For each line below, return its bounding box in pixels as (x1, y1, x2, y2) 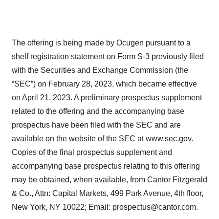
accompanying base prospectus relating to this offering (12, 162, 200, 170)
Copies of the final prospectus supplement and (12, 148, 172, 156)
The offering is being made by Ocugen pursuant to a (12, 39, 191, 47)
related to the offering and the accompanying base (12, 107, 184, 115)
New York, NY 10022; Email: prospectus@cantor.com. (12, 203, 198, 211)
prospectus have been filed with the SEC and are (12, 121, 181, 129)
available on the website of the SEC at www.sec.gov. (12, 134, 193, 143)
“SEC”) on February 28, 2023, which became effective (12, 80, 197, 88)
